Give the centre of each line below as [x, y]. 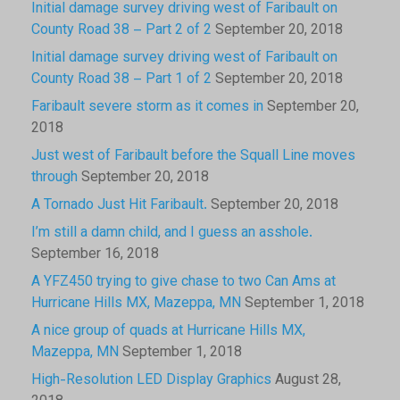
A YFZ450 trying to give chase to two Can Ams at [183, 282]
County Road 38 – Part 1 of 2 [121, 79]
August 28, [308, 380]
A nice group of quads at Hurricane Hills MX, [168, 331]
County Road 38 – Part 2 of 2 [121, 30]
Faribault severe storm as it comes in [147, 107]
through [54, 178]
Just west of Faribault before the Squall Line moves [193, 156]
